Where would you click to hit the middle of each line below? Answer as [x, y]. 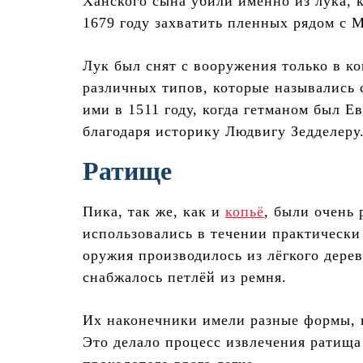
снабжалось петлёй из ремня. [185, 278]
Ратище [127, 171]
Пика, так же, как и [154, 212]
